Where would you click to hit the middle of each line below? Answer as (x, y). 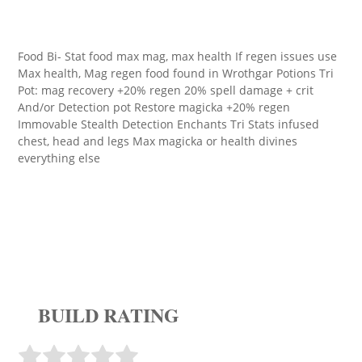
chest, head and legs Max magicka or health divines (158, 141)
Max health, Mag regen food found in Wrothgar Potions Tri (176, 73)
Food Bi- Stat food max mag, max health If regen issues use (177, 56)
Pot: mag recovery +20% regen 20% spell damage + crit (166, 90)
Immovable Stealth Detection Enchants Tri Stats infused (168, 124)
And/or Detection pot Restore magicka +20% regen (154, 107)
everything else (59, 158)
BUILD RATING (109, 315)
